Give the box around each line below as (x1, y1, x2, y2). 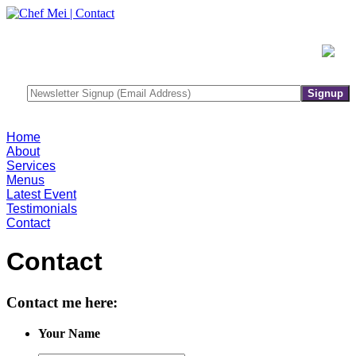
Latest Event (6, 188, 76, 201)
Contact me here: (6, 293, 118, 311)
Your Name (38, 326, 100, 340)
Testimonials (6, 202, 77, 215)
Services (6, 159, 56, 172)
